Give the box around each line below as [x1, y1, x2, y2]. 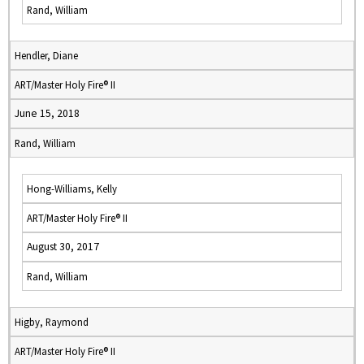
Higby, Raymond [15, 315, 89, 328]
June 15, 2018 [15, 106, 80, 120]
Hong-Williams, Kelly [27, 182, 117, 195]
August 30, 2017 [27, 240, 99, 253]
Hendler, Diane [15, 49, 78, 62]
